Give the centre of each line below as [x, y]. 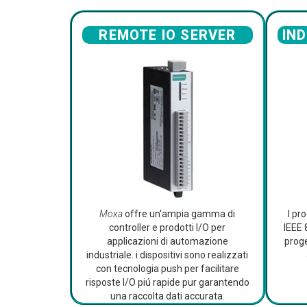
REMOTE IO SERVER [168, 35]
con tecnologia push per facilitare [167, 269]
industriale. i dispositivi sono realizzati [168, 255]
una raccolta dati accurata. [167, 296]
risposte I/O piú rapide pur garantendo [167, 283]
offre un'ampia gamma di [179, 214]
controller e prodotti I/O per [168, 228]
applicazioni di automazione [167, 242]
